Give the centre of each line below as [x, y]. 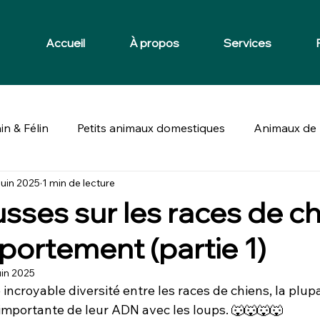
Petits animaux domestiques [151, 128]
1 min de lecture [79, 182]
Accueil [66, 42]
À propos [155, 42]
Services [248, 42]
